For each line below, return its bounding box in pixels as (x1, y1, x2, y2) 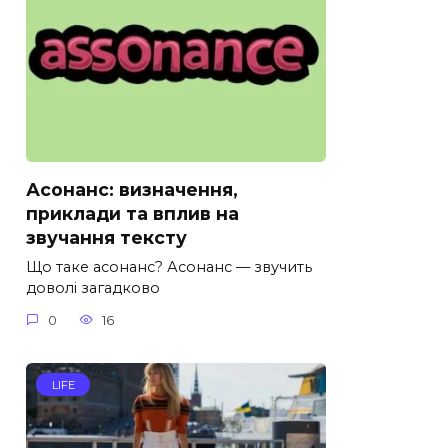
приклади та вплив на (26, 203, 239, 225)
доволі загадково (26, 279, 160, 298)
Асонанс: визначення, (26, 179, 238, 201)
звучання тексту (26, 227, 187, 249)
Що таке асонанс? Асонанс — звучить (26, 258, 312, 277)
